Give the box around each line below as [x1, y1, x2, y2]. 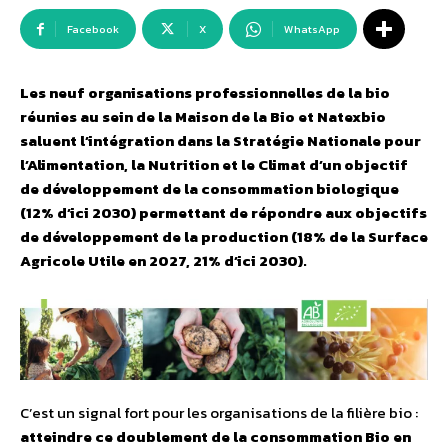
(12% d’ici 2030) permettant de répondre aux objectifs [20, 201, 427, 225]
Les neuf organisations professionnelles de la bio [20, 81, 390, 105]
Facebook [67, 21, 119, 38]
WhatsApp [284, 21, 340, 38]
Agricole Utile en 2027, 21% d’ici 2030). [20, 249, 307, 273]
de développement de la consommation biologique [20, 177, 399, 201]
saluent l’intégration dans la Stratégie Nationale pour [20, 129, 421, 153]
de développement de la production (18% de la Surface [20, 225, 428, 249]
